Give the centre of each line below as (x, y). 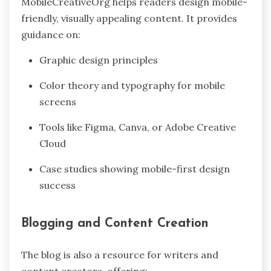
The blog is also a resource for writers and (120, 254)
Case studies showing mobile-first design (135, 169)
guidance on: (51, 35)
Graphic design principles (99, 60)
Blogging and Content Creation (115, 224)
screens (58, 102)
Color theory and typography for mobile (132, 86)
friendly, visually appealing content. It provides (129, 18)
